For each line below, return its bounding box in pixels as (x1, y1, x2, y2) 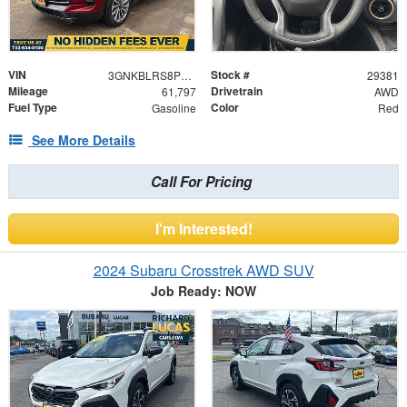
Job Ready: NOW (151, 281, 256, 300)
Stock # (211, 65, 250, 83)
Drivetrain (211, 82, 263, 99)
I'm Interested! (154, 217, 253, 239)
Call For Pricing (151, 171, 252, 192)
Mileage (8, 82, 48, 99)
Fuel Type (8, 98, 57, 115)
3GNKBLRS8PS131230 (180, 66, 192, 83)
